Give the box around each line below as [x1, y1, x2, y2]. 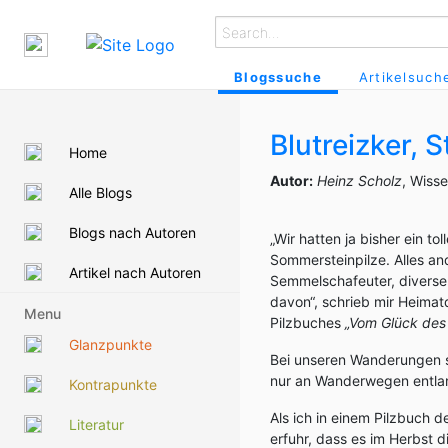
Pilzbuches [270, 314, 345, 331]
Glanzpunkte [69, 335, 152, 353]
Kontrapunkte [69, 375, 157, 393]
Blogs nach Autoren [69, 223, 196, 241]
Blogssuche [234, 69, 322, 85]
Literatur [69, 415, 124, 433]
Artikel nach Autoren [69, 263, 201, 281]
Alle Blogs [69, 183, 132, 201]
